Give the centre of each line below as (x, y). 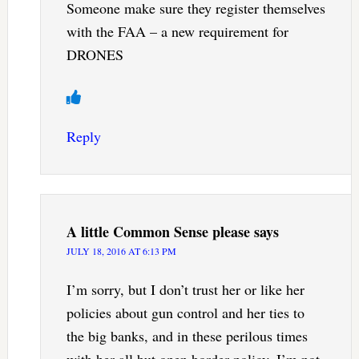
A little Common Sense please (158, 231)
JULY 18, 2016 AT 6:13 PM (121, 250)
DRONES (95, 54)
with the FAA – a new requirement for (177, 31)
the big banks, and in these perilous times (187, 335)
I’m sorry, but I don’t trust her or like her (185, 289)
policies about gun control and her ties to (185, 312)
